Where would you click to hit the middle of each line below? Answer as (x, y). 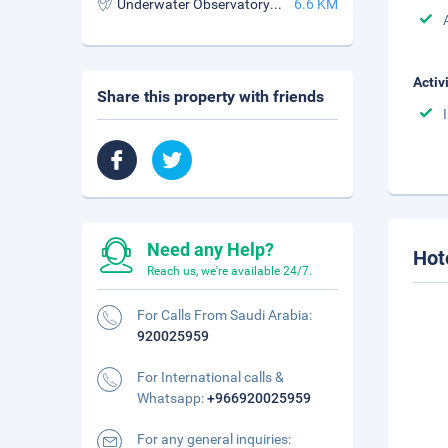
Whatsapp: (172, 398)
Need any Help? (210, 249)
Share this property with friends (210, 96)
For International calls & (210, 377)
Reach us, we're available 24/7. (229, 271)
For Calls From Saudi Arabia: (224, 315)
